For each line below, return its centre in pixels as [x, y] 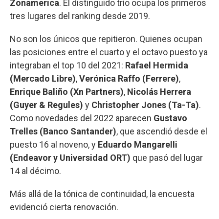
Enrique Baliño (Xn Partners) [67, 91]
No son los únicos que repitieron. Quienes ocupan [106, 39]
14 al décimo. [35, 171]
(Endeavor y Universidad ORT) [70, 157]
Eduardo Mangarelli [138, 144]
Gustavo [170, 118]
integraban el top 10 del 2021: [67, 65]
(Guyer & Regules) [46, 105]
